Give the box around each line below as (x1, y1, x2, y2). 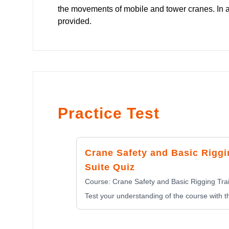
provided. (58, 17, 91, 26)
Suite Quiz (85, 162, 135, 172)
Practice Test (58, 105, 159, 122)
